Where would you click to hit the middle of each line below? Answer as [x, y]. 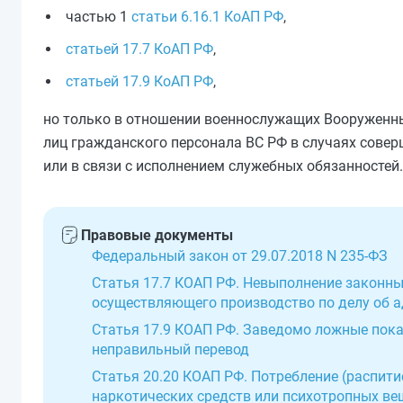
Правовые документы [157, 235]
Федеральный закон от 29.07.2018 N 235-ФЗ [240, 256]
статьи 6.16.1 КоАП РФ [207, 17]
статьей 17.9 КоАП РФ [139, 81]
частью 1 [99, 17]
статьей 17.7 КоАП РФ [139, 49]
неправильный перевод [170, 349]
